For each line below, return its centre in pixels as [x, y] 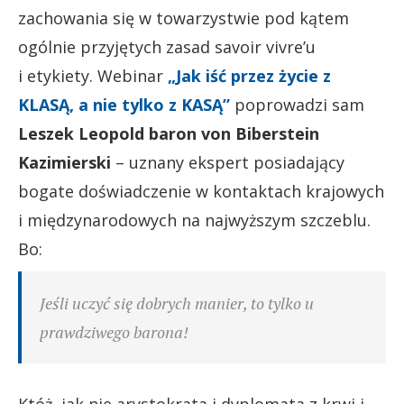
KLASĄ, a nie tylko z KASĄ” [124, 104]
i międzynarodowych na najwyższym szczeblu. [194, 220]
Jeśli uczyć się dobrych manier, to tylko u [177, 303]
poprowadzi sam [297, 104]
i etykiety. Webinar [93, 75]
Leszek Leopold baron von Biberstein [169, 133]
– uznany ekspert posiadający [228, 162]
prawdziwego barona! [114, 331]
